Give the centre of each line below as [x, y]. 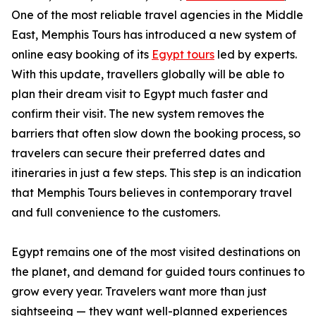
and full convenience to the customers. [116, 212]
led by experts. [256, 54]
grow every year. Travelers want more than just [139, 291]
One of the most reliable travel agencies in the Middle [157, 15]
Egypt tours [183, 54]
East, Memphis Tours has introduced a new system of [154, 35]
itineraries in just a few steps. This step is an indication [156, 173]
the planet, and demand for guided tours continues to [158, 272]
